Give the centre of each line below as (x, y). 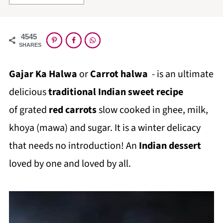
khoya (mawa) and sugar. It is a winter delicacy (105, 128)
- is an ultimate (180, 74)
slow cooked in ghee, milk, (152, 110)
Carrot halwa (119, 74)
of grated (29, 110)
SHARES (30, 45)
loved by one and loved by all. (70, 164)
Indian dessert (170, 146)
